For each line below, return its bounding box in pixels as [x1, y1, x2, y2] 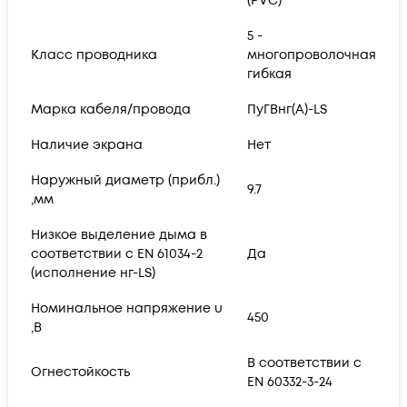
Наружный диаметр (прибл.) [31, 171, 220, 189]
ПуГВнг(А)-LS [247, 100, 327, 118]
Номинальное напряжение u [31, 299, 223, 317]
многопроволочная [247, 45, 376, 64]
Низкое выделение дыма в [31, 225, 207, 243]
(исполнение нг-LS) [31, 263, 155, 282]
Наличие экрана [31, 135, 143, 154]
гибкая [247, 65, 292, 83]
